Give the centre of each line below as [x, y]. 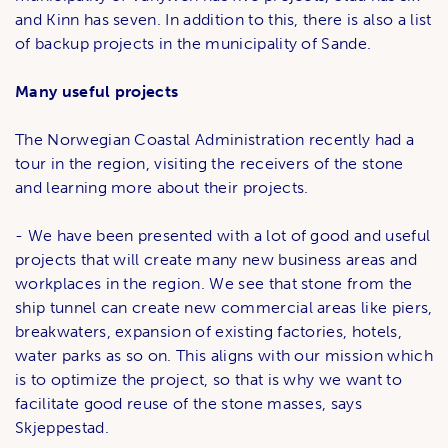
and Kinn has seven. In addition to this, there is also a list [223, 20]
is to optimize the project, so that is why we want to [208, 380]
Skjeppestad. [62, 428]
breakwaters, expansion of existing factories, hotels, [208, 332]
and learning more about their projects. [162, 188]
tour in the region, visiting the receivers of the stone [209, 164]
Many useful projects [97, 92]
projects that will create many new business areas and [216, 260]
